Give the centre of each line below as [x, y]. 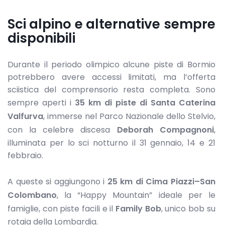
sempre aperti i [41, 102]
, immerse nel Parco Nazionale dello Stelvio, [129, 116]
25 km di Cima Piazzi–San [161, 181]
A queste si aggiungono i [58, 181]
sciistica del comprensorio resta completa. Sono [111, 89]
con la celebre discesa [62, 130]
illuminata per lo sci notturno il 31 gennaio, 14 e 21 [111, 143]
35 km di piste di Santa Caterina [145, 102]
